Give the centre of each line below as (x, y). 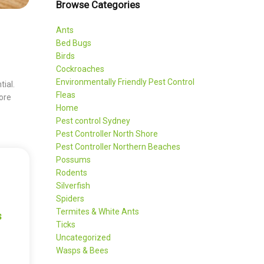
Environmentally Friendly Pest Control (126, 82)
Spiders (70, 198)
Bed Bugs (74, 43)
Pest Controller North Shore (107, 133)
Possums (74, 159)
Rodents (72, 172)
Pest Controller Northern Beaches (118, 146)
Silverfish (73, 185)
